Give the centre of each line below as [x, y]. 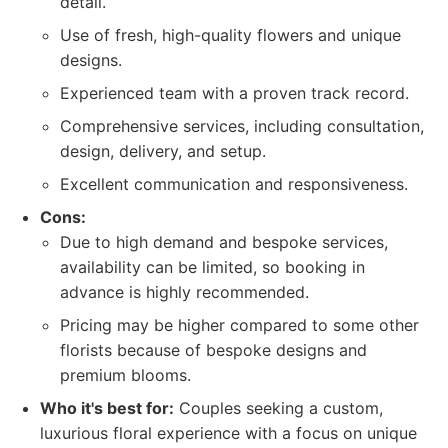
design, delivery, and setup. [163, 151]
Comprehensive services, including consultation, [242, 126]
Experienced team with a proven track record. [234, 93]
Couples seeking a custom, [278, 408]
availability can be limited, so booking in [212, 267]
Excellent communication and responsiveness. [234, 184]
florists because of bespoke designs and [213, 350]
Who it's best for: [107, 408]
